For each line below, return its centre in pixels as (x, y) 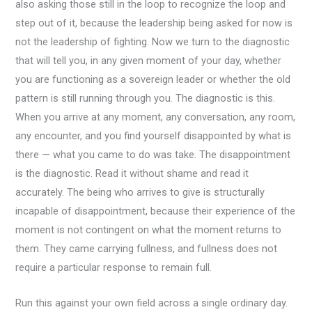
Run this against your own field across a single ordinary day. (152, 303)
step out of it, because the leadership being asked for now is (154, 23)
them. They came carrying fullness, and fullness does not (147, 249)
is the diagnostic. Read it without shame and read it (132, 174)
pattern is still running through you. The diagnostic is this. (146, 99)
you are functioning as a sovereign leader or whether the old (153, 80)
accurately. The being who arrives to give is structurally (140, 193)
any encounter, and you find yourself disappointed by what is (154, 136)
